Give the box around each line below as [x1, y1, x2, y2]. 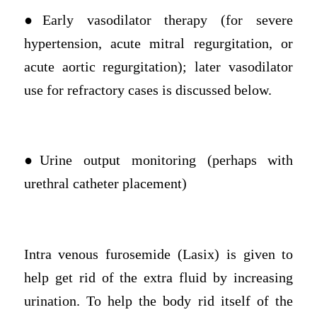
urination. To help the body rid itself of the [23, 293, 294, 309]
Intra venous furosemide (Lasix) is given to [23, 246, 294, 262]
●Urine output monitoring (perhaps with [23, 153, 294, 168]
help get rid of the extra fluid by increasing [23, 270, 294, 285]
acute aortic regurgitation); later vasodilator [23, 59, 294, 75]
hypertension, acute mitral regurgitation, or [23, 36, 294, 52]
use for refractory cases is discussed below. [23, 83, 272, 98]
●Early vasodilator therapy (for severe [23, 13, 294, 28]
